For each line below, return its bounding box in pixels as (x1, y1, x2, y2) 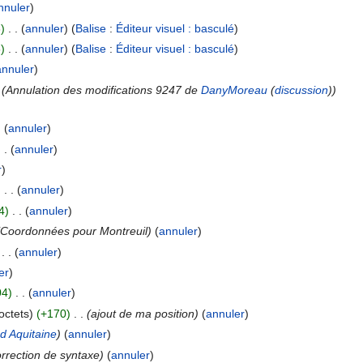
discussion (274, 83, 328, 96)
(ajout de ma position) (86, 306, 199, 320)
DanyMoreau (200, 83, 267, 96)
